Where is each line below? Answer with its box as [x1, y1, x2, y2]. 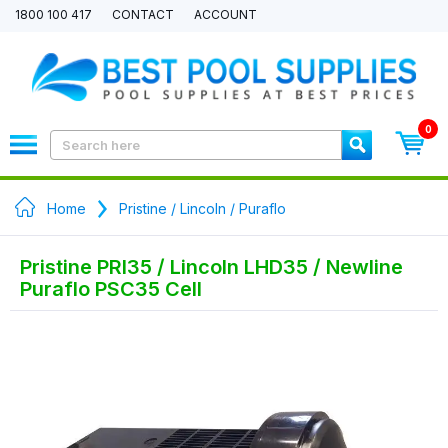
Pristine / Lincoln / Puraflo [119, 200, 286, 217]
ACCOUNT [194, 7, 257, 22]
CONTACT [112, 7, 174, 22]
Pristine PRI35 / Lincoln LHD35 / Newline [20, 255, 403, 279]
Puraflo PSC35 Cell [20, 277, 202, 301]
